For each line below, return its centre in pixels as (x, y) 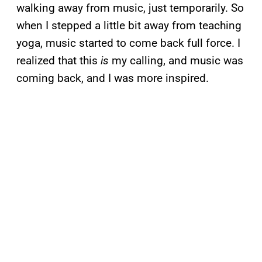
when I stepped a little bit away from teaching (129, 25)
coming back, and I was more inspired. (113, 78)
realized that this (57, 60)
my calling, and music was (176, 60)
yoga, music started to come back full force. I (128, 43)
